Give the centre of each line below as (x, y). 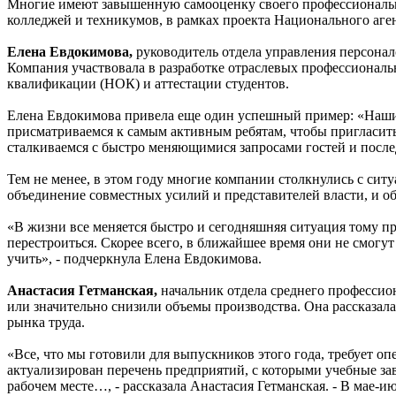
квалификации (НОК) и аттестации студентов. (148, 83)
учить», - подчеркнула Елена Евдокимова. (134, 258)
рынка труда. (46, 322)
